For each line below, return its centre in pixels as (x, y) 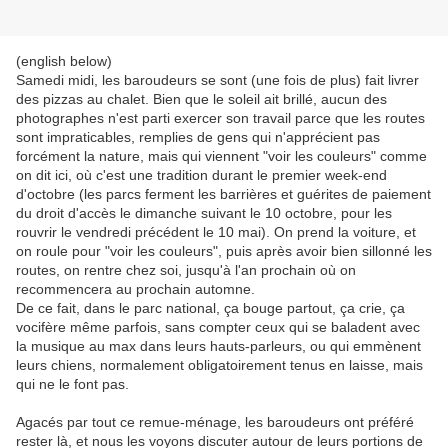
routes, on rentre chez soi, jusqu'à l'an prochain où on (186, 270)
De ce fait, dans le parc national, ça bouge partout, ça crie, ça (210, 308)
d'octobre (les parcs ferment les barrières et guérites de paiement (223, 194)
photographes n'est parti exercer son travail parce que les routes (220, 118)
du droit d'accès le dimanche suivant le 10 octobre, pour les (204, 213)
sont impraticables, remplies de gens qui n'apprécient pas (198, 137)
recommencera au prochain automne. (135, 289)
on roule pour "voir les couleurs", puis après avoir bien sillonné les (224, 251)
